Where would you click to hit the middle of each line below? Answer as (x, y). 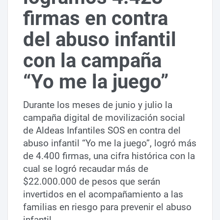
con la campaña (93, 61)
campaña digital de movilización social (104, 118)
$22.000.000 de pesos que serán (92, 182)
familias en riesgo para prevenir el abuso (108, 207)
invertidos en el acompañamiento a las (103, 194)
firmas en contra (96, 19)
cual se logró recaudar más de (86, 169)
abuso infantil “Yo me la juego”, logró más (110, 143)
